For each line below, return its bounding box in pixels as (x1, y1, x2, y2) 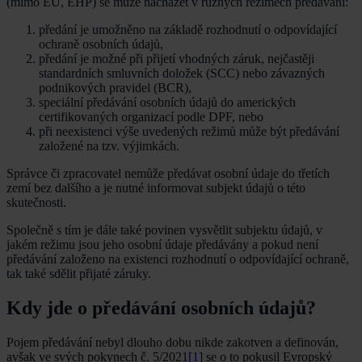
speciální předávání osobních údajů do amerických (39, 95, 296, 110)
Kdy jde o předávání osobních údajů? (6, 297, 316, 318)
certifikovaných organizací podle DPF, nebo (39, 110, 263, 124)
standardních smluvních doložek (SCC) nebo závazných (39, 66, 325, 81)
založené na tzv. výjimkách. (39, 139, 179, 154)
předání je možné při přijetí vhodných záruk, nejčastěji (39, 52, 314, 66)
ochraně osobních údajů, (39, 37, 163, 52)
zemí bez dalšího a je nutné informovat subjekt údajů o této (6, 181, 305, 196)
